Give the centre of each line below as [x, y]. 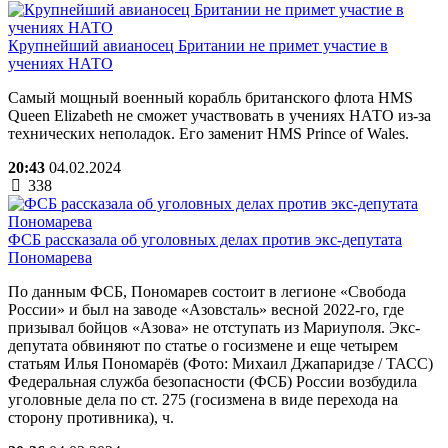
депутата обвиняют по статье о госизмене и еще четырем [203, 345]
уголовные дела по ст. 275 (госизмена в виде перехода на [203, 399]
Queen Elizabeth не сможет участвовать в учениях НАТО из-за [219, 115]
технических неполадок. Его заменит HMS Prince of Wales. [208, 133]
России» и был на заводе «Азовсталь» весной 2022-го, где [206, 309]
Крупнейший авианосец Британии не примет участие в [198, 45]
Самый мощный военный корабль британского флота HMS [210, 97]
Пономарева [50, 257]
